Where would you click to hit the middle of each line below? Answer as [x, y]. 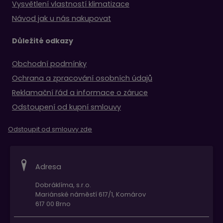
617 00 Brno [53, 204]
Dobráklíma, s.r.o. [63, 185]
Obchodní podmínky [49, 63]
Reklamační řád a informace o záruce [80, 92]
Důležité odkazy [43, 41]
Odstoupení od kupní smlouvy [66, 107]
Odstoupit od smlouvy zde [50, 129]
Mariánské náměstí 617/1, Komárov [91, 194]
